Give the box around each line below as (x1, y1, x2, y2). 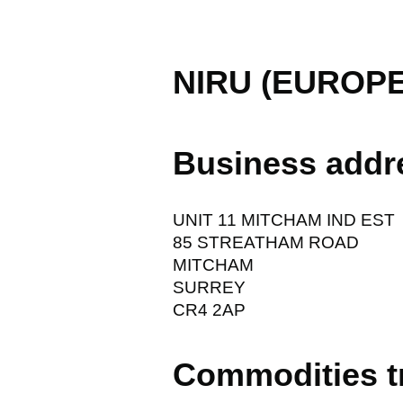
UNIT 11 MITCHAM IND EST (173, 210, 395, 229)
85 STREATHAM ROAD (173, 232, 359, 252)
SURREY (173, 277, 246, 297)
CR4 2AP (173, 300, 246, 319)
